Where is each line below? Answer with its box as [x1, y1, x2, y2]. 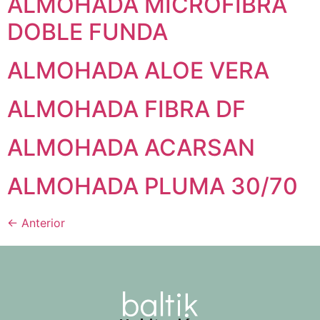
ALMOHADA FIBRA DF [7, 94, 246, 123]
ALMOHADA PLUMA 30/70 [7, 171, 298, 200]
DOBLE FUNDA [7, 17, 168, 46]
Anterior [18, 215, 65, 230]
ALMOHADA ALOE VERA [7, 56, 269, 84]
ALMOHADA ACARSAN [7, 133, 255, 161]
